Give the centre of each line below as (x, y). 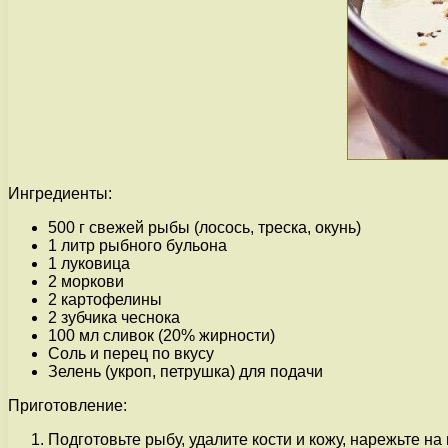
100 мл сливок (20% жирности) (161, 336)
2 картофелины (105, 300)
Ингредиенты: (60, 194)
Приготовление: (67, 406)
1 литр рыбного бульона (137, 246)
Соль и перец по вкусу (131, 354)
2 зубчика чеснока (114, 318)
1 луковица (89, 264)
